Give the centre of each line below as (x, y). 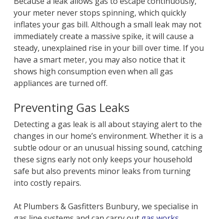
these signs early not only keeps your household (103, 160)
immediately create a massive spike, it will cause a (104, 36)
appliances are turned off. (62, 83)
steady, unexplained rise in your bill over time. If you (109, 48)
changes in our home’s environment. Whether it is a (109, 136)
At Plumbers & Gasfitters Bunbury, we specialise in (106, 207)
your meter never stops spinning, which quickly (100, 13)
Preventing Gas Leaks (73, 108)
